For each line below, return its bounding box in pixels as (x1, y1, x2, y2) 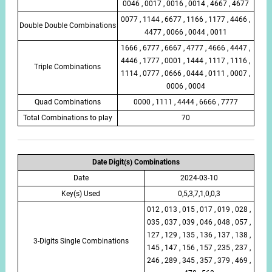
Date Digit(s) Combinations (92, 157, 180, 166)
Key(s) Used (61, 189, 101, 198)
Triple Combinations (34, 62, 101, 71)
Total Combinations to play (22, 113, 112, 122)
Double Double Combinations (19, 21, 116, 30)
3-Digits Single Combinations (33, 236, 129, 245)
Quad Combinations (34, 97, 101, 106)
